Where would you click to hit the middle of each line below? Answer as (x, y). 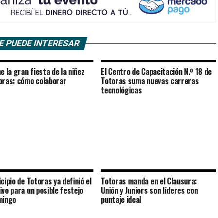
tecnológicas (121, 90)
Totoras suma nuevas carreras (150, 81)
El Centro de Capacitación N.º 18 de (156, 72)
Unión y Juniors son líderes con (149, 191)
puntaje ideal (121, 200)
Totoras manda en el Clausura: (149, 181)
